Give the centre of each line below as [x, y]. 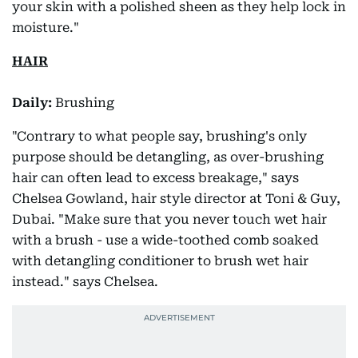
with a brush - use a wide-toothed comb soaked [165, 240]
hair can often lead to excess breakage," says [155, 178]
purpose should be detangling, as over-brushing [168, 157]
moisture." [46, 28]
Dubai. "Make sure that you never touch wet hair [169, 219]
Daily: [34, 103]
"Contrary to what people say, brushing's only [159, 136]
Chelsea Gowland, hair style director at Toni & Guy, [176, 199]
